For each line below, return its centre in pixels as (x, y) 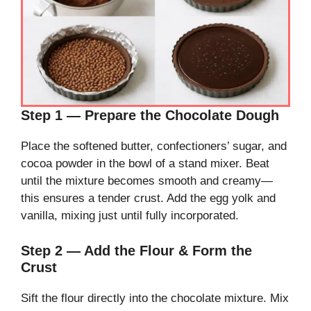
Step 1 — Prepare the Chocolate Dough (150, 116)
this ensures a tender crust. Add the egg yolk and (148, 199)
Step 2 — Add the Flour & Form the (136, 250)
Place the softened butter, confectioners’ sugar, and (154, 146)
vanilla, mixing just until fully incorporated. (130, 216)
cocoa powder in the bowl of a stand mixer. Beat (145, 164)
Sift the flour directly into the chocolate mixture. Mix (155, 298)
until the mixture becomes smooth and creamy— (147, 181)
